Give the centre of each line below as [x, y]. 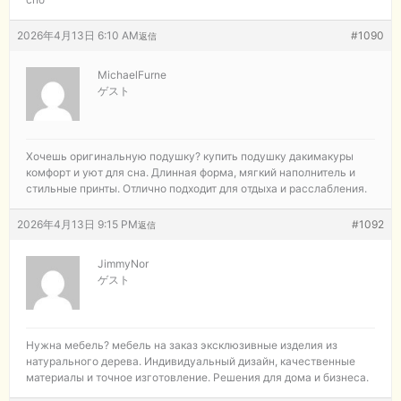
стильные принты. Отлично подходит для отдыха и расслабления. [196, 188]
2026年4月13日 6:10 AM [78, 35]
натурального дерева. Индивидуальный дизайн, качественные [191, 361]
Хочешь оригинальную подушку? [115, 156]
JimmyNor [123, 263]
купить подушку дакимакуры [278, 156]
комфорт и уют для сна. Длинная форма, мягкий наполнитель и [191, 172]
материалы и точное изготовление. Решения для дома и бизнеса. [197, 377]
